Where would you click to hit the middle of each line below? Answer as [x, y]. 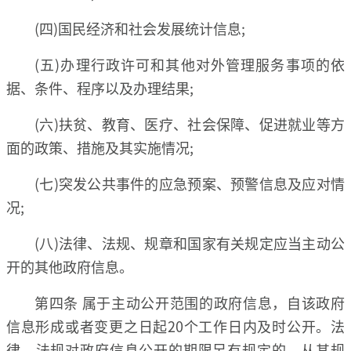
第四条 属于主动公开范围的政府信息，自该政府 [190, 302]
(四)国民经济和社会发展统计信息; [140, 28]
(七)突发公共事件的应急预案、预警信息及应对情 [190, 183]
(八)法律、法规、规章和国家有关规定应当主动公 [190, 242]
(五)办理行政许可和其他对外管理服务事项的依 [190, 64]
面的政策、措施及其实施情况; [100, 147]
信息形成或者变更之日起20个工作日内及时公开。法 [175, 326]
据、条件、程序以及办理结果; [100, 87]
